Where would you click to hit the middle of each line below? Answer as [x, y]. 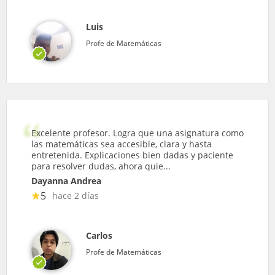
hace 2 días [76, 196]
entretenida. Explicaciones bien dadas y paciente [132, 155]
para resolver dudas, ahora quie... [101, 166]
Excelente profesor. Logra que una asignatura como [137, 133]
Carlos [99, 235]
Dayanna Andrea [66, 181]
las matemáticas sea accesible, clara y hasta [122, 144]
